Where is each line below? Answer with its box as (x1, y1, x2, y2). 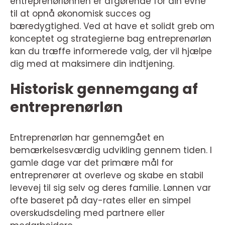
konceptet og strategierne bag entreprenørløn (10, 33, 211, 45)
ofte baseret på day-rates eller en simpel (10, 194, 191, 207)
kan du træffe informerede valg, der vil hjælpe (10, 45, 212, 58)
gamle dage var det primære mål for (10, 157, 173, 169)
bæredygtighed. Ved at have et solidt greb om (10, 20, 214, 33)
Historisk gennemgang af (10, 79, 198, 99)
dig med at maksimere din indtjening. (10, 58, 174, 70)
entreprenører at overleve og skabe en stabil (10, 169, 203, 182)
